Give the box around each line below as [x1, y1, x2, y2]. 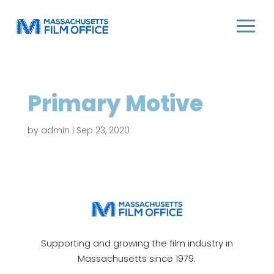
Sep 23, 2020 [76, 124, 130, 136]
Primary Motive [27, 88, 203, 119]
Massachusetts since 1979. [78, 251, 196, 265]
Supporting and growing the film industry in [40, 236, 233, 250]
